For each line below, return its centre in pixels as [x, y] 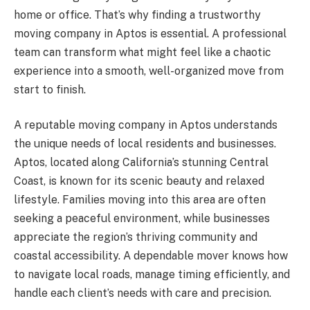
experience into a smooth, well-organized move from [149, 71]
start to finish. [50, 89]
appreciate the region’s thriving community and [136, 237]
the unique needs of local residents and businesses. [145, 144]
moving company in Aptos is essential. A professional [150, 33]
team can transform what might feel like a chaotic [143, 52]
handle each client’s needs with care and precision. [143, 293]
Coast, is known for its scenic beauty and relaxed [139, 181]
